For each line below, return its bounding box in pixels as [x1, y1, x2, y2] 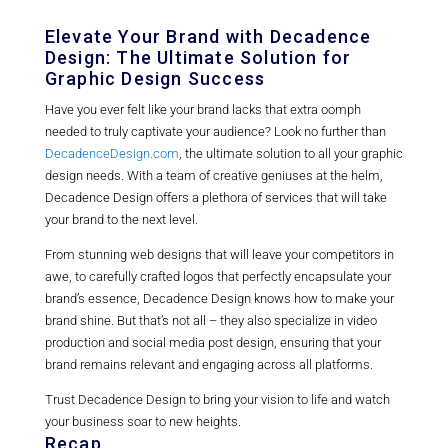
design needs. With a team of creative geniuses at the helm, [44, 168, 383, 184]
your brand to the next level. [44, 212, 198, 228]
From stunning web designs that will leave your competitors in [44, 247, 394, 263]
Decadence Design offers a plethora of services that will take [44, 190, 387, 206]
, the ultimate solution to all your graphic [178, 146, 403, 162]
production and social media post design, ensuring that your [44, 335, 381, 351]
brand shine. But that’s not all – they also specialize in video [44, 313, 377, 329]
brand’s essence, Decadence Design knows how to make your [44, 291, 394, 307]
